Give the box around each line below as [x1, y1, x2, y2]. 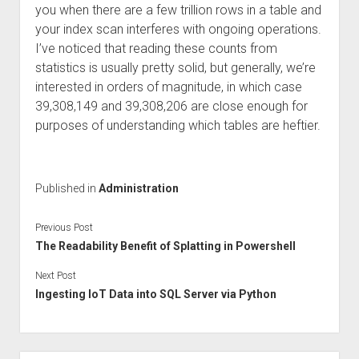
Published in [34, 182, 99, 195]
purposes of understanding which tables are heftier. [34, 118, 321, 133]
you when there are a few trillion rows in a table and [34, 2, 321, 18]
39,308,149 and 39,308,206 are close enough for [34, 99, 308, 114]
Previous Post [34, 221, 93, 233]
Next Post [34, 269, 76, 281]
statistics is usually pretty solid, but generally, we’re [34, 60, 316, 75]
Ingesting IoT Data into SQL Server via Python [34, 287, 276, 301]
